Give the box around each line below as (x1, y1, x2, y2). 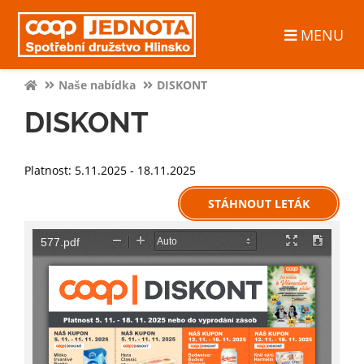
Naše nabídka (58, 77, 136, 93)
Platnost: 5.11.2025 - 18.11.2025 (24, 162, 196, 178)
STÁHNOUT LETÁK (208, 196, 310, 211)
